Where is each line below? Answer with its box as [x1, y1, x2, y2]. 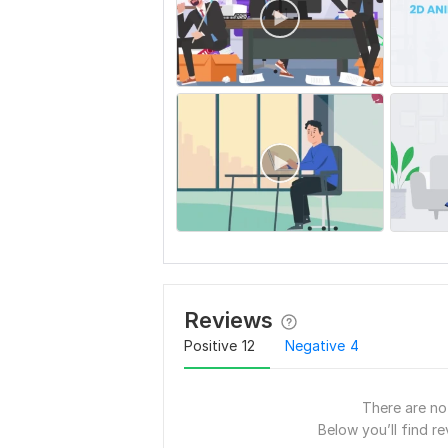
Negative [285, 337, 345, 355]
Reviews [184, 307, 273, 334]
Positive [184, 337, 237, 355]
